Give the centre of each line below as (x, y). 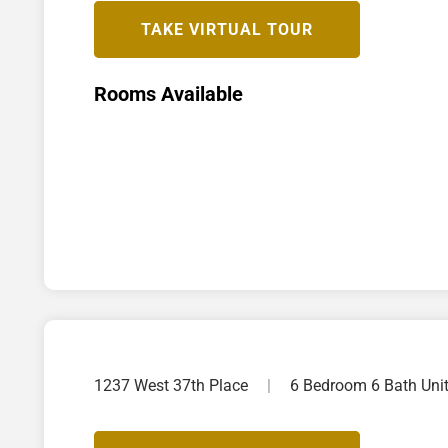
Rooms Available (168, 93)
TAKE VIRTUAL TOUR (227, 29)
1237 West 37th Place (173, 385)
